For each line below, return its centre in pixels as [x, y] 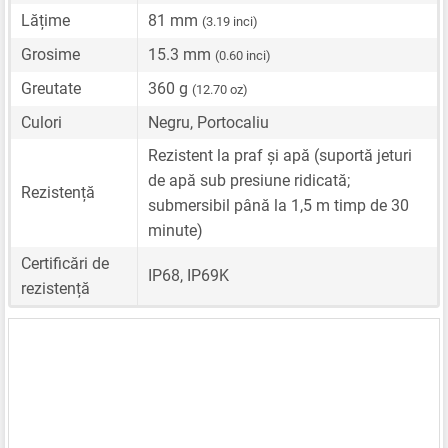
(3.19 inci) [230, 21]
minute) [175, 230]
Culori [41, 122]
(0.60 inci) [243, 55]
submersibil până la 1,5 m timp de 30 [278, 205]
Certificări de [65, 263]
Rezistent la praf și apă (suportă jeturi [280, 155]
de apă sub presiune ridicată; [249, 180]
